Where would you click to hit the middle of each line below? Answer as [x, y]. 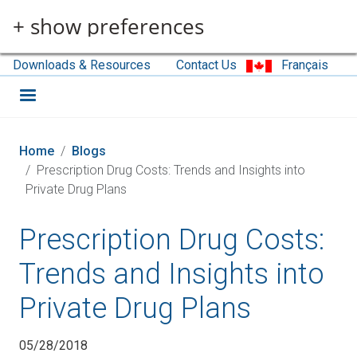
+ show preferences [108, 26]
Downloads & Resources [82, 65]
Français [305, 65]
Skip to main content [235, 9]
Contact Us [206, 65]
